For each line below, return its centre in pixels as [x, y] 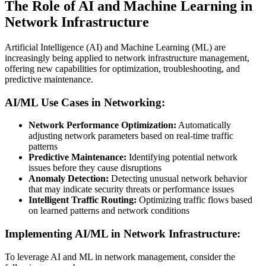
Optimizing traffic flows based [194, 200]
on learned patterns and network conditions [109, 211]
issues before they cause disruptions [95, 168]
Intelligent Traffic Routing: [83, 200]
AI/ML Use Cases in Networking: [85, 102]
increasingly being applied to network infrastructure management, [127, 58]
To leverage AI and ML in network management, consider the [120, 256]
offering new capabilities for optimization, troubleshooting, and [122, 68]
